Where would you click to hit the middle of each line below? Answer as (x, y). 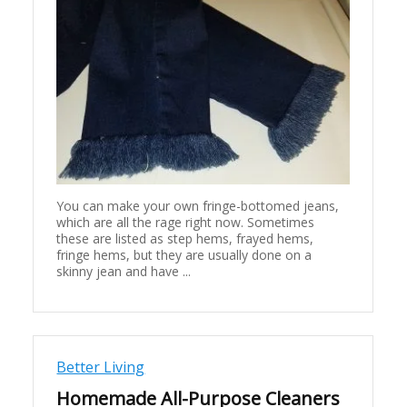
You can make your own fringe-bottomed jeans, (198, 206)
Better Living (101, 367)
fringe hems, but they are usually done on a (184, 255)
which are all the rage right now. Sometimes (186, 223)
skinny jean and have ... (124, 272)
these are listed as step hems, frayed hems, (185, 239)
